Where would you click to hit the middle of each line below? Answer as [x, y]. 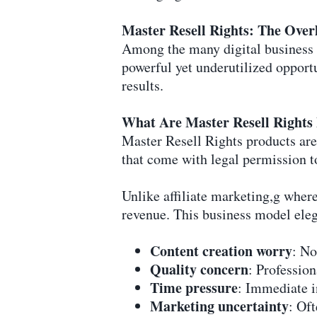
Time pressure [194, 287]
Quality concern [199, 269]
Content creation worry [221, 250]
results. [143, 85]
